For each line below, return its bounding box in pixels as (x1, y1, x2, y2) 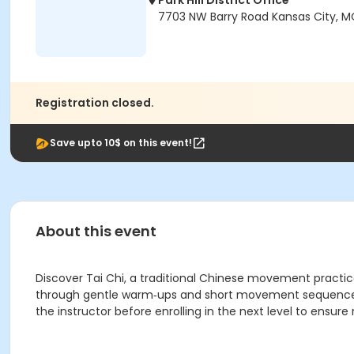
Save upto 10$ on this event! (50, 136, 192, 149)
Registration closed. (36, 95, 154, 111)
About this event (36, 221, 156, 241)
